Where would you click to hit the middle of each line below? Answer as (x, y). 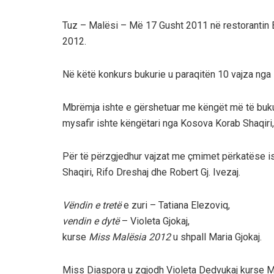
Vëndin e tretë (92, 205)
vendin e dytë (91, 221)
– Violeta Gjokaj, (154, 221)
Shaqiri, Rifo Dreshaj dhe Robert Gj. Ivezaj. (151, 172)
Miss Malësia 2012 (130, 237)
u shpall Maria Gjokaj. (216, 237)
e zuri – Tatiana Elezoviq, (176, 205)
